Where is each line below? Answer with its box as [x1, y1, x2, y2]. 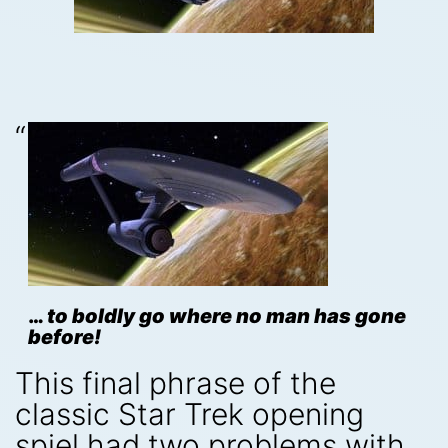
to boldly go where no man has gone [46, 304, 406, 328]
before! [27, 325, 101, 349]
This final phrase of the [15, 364, 336, 401]
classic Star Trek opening [15, 395, 364, 432]
